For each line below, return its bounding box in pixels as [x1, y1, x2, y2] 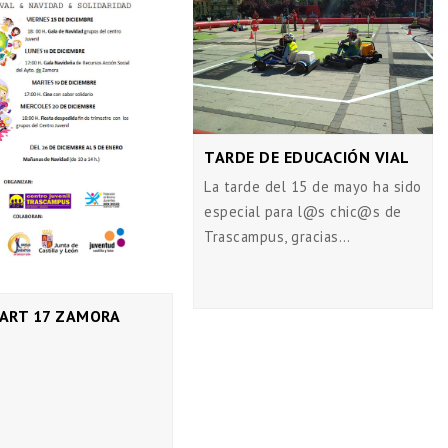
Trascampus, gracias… [204, 226, 351, 246]
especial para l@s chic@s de [204, 201, 402, 221]
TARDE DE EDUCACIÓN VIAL [204, 146, 410, 167]
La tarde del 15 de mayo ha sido [204, 176, 422, 196]
